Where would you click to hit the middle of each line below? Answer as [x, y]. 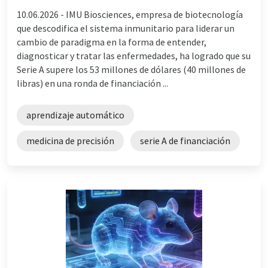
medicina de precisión [70, 140]
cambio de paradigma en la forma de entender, [112, 42]
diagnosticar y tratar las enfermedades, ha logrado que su [134, 55]
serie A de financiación [185, 140]
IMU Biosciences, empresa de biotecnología [154, 14]
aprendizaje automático [75, 115]
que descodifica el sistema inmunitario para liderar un [126, 28]
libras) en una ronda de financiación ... [92, 83]
